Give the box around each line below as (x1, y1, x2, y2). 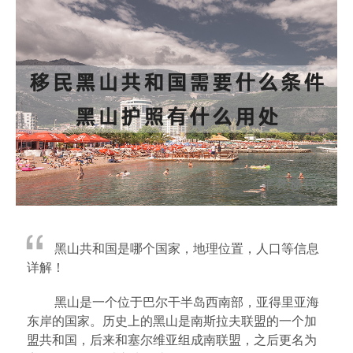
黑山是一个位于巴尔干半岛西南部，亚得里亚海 (54, 292, 319, 310)
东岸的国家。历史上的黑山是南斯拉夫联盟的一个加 (27, 310, 317, 329)
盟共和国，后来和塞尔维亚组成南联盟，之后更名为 (27, 329, 317, 348)
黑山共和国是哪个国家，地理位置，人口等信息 (54, 238, 319, 257)
